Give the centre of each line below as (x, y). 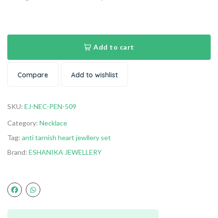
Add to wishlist (94, 75)
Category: (23, 123)
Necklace (53, 123)
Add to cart (114, 47)
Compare (33, 75)
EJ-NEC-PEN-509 (50, 106)
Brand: (18, 152)
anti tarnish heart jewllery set (66, 137)
